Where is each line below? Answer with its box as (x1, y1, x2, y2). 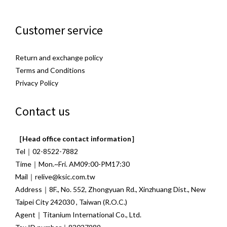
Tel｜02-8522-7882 (15, 146, 78, 156)
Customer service (15, 21, 103, 37)
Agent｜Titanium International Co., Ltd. (15, 210, 141, 219)
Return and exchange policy (15, 53, 103, 62)
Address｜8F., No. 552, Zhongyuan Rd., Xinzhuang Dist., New (15, 184, 206, 194)
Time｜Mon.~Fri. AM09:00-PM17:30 (15, 159, 130, 168)
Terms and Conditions (15, 65, 85, 74)
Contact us (15, 102, 70, 119)
